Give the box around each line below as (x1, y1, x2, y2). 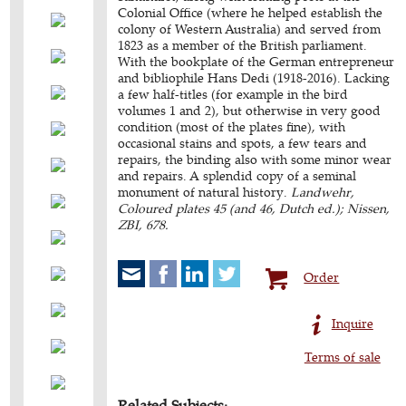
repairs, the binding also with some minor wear (118, 150, 392, 168)
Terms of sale (304, 348, 381, 365)
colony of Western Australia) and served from (118, 20, 382, 37)
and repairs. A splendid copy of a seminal (118, 167, 357, 184)
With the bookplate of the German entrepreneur (118, 53, 395, 70)
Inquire (331, 314, 373, 332)
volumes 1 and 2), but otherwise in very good (118, 101, 382, 119)
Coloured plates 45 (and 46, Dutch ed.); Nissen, (118, 199, 391, 217)
